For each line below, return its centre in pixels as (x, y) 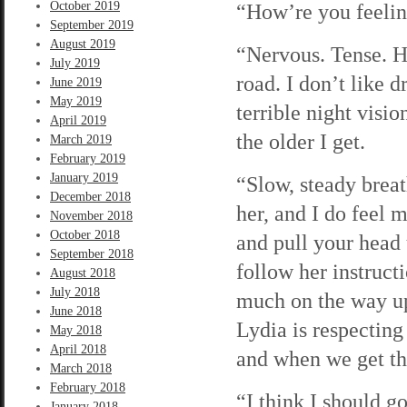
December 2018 (90, 197)
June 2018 (76, 311)
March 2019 (81, 139)
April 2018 (78, 349)
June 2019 (76, 82)
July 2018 (75, 292)
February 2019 (88, 159)
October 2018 (85, 235)
